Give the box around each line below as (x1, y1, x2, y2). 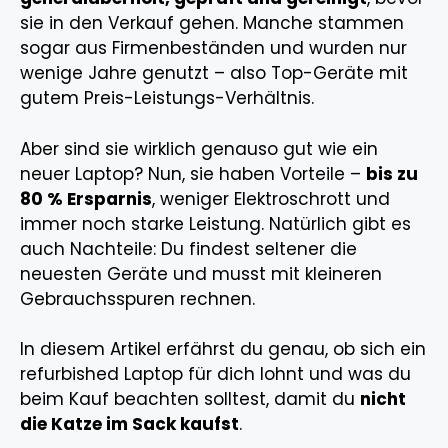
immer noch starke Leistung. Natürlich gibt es (20, 211, 411, 236)
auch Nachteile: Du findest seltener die (20, 236, 357, 261)
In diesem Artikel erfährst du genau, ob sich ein (20, 337, 426, 362)
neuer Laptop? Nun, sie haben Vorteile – (20, 161, 366, 186)
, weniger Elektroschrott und (152, 186, 390, 211)
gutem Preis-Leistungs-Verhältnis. (20, 86, 314, 111)
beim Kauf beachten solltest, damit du (20, 387, 360, 412)
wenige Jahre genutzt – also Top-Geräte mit (20, 61, 408, 86)
